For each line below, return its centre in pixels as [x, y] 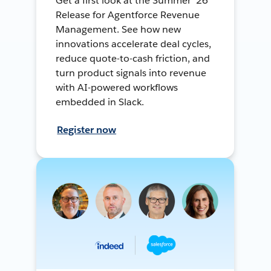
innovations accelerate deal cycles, [133, 44]
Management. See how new [119, 29]
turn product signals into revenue [131, 73]
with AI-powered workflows [117, 87]
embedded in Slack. [100, 102]
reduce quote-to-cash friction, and [133, 58]
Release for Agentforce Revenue [128, 15]
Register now [87, 129]
